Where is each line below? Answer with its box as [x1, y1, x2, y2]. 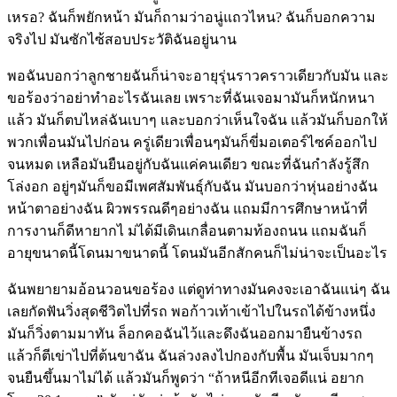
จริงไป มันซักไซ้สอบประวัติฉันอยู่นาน [7, 31, 237, 47]
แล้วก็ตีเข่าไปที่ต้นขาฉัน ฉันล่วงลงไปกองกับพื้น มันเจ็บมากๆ [7, 347, 374, 363]
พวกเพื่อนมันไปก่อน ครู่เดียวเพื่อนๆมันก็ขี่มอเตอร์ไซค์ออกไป [7, 134, 377, 150]
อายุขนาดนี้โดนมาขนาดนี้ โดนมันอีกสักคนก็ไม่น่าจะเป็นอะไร [7, 245, 387, 261]
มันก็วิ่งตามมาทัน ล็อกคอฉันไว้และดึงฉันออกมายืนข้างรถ [7, 325, 362, 341]
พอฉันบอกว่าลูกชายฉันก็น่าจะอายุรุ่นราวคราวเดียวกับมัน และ [7, 67, 389, 83]
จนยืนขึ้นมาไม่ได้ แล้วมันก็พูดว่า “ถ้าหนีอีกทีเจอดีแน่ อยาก [7, 370, 364, 385]
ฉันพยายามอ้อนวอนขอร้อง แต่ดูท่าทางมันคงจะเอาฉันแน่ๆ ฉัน [7, 281, 390, 297]
